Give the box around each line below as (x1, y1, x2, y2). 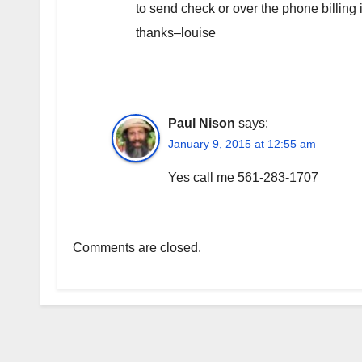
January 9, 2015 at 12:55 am (168, 137, 316, 151)
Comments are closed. (73, 241, 201, 255)
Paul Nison (168, 116, 235, 131)
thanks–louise (136, 26, 216, 40)
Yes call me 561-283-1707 (168, 170, 318, 185)
